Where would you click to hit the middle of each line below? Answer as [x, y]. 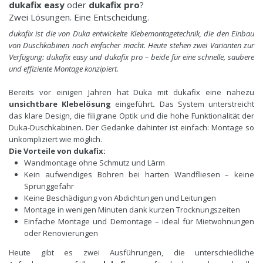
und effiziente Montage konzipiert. [64, 68]
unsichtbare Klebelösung [62, 104]
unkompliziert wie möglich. [55, 139]
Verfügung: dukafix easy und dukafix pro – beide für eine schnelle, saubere [131, 57]
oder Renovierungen [61, 233]
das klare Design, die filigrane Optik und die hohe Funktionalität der [131, 115]
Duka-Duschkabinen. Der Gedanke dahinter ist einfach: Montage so [131, 127]
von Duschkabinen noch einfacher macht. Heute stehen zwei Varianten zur [131, 45]
